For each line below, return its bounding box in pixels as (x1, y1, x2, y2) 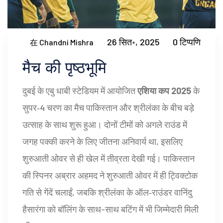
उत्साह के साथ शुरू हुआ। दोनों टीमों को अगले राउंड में (22, 119, 187, 130)
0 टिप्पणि (173, 36, 201, 48)
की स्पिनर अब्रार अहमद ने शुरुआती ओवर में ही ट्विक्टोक (22, 170, 198, 181)
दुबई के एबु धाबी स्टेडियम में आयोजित (22, 85, 137, 97)
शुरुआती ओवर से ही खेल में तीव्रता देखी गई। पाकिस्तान (22, 153, 195, 164)
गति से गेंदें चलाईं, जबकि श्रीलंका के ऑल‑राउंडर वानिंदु (22, 187, 192, 198)
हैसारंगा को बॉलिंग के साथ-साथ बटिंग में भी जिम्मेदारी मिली (22, 204, 199, 215)
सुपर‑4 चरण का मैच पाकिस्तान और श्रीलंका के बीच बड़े (22, 102, 194, 113)
